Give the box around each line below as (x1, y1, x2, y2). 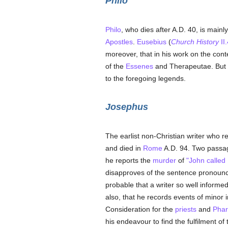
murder (152, 156, 176, 164)
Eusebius (136, 38, 166, 46)
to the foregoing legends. (105, 74, 186, 82)
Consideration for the (105, 205, 175, 213)
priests (175, 205, 196, 213)
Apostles (105, 38, 133, 46)
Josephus (105, 102, 148, 112)
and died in (105, 144, 143, 152)
